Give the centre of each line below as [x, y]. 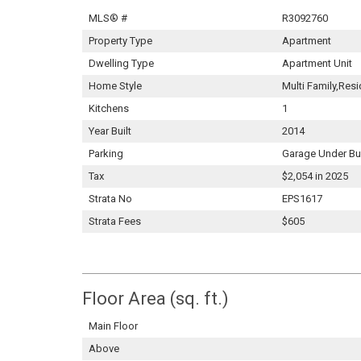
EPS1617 [302, 199]
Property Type [120, 41]
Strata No [110, 199]
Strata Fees [115, 221]
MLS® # [108, 18]
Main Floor [113, 326]
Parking [106, 154]
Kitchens [109, 108]
